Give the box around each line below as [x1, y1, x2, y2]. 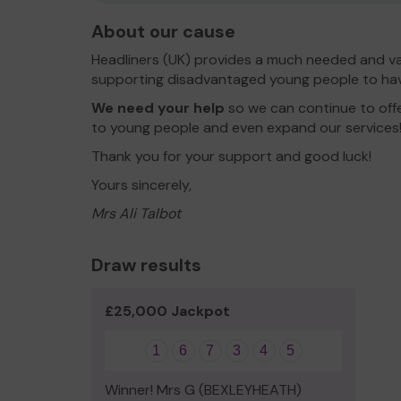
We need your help [91, 98, 225, 117]
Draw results [91, 253, 201, 277]
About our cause [91, 20, 235, 43]
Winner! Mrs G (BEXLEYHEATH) [105, 380, 302, 399]
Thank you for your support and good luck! [91, 147, 371, 166]
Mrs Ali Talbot [91, 204, 181, 223]
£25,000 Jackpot [105, 302, 230, 320]
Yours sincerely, [91, 175, 192, 194]
